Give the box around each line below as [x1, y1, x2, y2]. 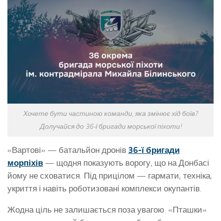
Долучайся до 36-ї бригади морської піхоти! [39, 122, 182, 131]
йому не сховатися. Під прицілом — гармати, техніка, [7, 171, 212, 181]
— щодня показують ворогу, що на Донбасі [43, 158, 209, 168]
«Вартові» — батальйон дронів [7, 145, 128, 155]
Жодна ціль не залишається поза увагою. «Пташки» [7, 204, 207, 215]
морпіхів [7, 158, 43, 168]
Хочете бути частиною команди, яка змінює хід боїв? [23, 110, 198, 118]
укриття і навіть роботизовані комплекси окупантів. [7, 184, 202, 194]
